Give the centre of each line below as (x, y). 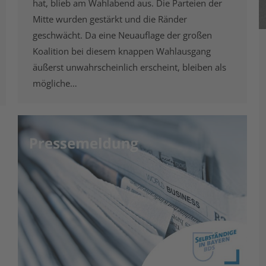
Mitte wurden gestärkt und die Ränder (110, 19)
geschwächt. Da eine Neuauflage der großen (122, 35)
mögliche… (55, 83)
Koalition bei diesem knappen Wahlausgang (122, 51)
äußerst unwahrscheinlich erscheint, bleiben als (129, 67)
